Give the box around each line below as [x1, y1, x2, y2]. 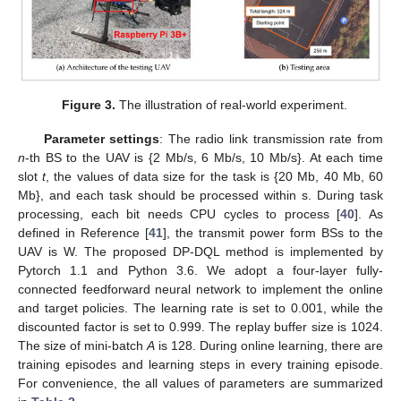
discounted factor [18, 320, 121, 335]
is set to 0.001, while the [238, 301, 384, 316]
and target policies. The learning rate [18, 301, 239, 316]
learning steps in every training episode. [149, 357, 383, 372]
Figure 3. [61, 98, 115, 113]
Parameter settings [43, 132, 160, 147]
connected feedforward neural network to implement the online [18, 282, 383, 297]
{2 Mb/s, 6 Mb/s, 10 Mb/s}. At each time [148, 150, 384, 166]
